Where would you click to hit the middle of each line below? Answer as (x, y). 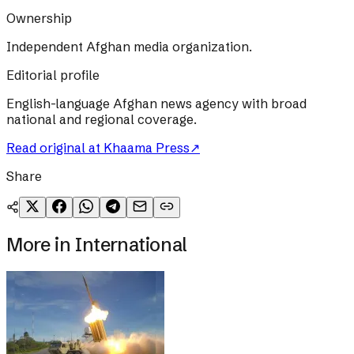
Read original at (55, 148)
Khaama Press (147, 148)
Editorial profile (53, 75)
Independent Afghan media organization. (129, 47)
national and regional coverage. (102, 120)
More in (41, 245)
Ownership (39, 19)
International (131, 245)
